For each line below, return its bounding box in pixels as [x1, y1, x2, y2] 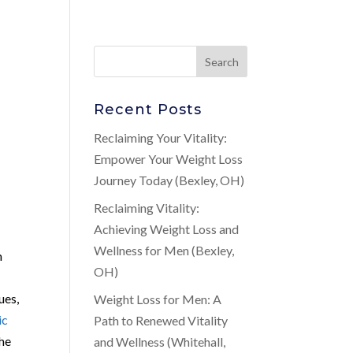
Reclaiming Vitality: [94, 200, 200, 215]
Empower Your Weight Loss [94, 151, 243, 166]
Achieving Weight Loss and [94, 221, 240, 236]
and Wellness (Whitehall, [94, 334, 226, 349]
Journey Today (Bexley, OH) [94, 173, 245, 188]
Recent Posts [94, 101, 203, 118]
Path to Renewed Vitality [94, 313, 229, 328]
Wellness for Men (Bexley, [94, 243, 235, 258]
